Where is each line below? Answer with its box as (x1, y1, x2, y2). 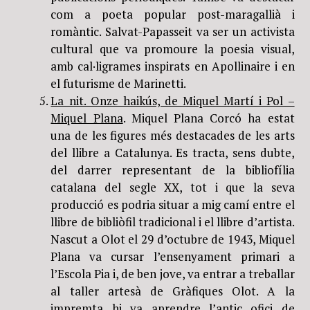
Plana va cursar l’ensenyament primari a (51, 248, 295, 264)
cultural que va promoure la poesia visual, (51, 40, 295, 57)
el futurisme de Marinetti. (51, 75, 187, 91)
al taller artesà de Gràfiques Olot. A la (51, 282, 295, 299)
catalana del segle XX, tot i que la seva (51, 179, 295, 195)
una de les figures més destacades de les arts (51, 127, 295, 143)
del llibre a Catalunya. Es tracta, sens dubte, (51, 144, 295, 161)
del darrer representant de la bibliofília (51, 161, 295, 178)
